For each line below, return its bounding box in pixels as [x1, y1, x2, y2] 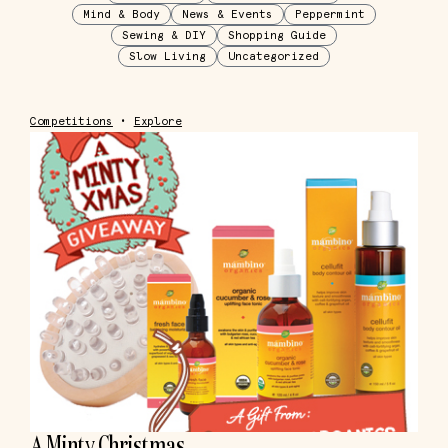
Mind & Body [82, 8, 160, 21]
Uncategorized [227, 50, 319, 63]
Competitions [30, 115, 113, 128]
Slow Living [128, 50, 206, 63]
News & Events [181, 8, 273, 21]
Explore [133, 115, 183, 128]
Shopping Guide [227, 29, 326, 42]
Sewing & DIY [121, 29, 206, 42]
